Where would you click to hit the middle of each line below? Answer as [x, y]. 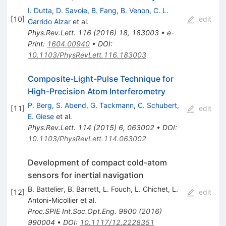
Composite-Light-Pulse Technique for [100, 78]
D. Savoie [71, 10]
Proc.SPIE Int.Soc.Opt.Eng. [72, 211]
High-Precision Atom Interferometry [96, 91]
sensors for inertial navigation [86, 175]
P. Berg [40, 105]
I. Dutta [40, 10]
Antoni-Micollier [53, 200]
